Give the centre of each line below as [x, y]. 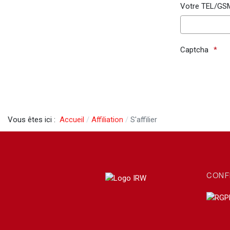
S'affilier [143, 120]
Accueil [72, 120]
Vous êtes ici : [34, 120]
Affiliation [107, 120]
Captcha [194, 50]
